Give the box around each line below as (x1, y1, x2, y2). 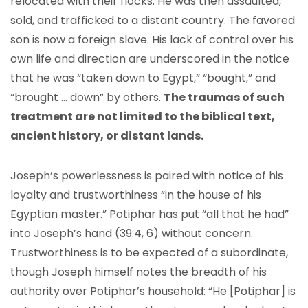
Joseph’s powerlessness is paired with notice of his (10, 168, 283, 184)
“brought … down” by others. (10, 89, 164, 105)
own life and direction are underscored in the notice (10, 51, 289, 67)
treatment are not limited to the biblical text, (10, 109, 275, 124)
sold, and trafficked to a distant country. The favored (10, 12, 295, 28)
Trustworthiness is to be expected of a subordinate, (10, 245, 288, 261)
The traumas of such (164, 89, 285, 105)
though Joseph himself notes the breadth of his (10, 264, 267, 280)
